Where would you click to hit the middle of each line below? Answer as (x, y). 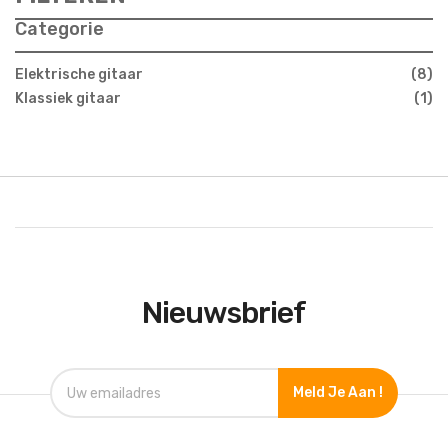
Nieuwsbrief (224, 313)
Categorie (59, 29)
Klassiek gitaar (68, 98)
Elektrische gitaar (79, 74)
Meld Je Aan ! (338, 392)
